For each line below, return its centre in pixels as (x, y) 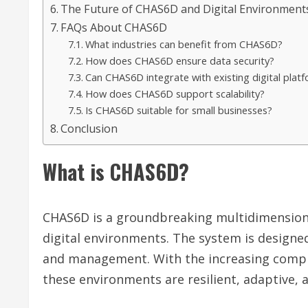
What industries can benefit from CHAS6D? (184, 44)
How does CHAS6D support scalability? (175, 93)
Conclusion (89, 128)
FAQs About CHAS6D (114, 27)
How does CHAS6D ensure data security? (179, 60)
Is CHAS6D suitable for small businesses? (178, 110)
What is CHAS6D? (116, 171)
